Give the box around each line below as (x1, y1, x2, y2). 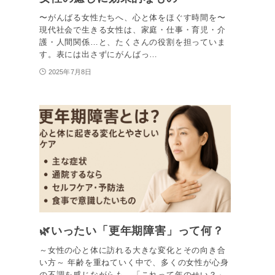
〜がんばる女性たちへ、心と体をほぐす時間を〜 (39, 12, 226, 22)
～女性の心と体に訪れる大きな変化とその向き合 (39, 246, 226, 255)
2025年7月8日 (48, 68, 91, 76)
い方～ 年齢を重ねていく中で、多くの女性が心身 (39, 258, 229, 268)
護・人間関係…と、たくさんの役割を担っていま (39, 37, 226, 47)
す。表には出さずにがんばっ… (39, 49, 158, 59)
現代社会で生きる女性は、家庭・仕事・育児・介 (39, 25, 226, 34)
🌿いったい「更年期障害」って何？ (39, 225, 224, 238)
